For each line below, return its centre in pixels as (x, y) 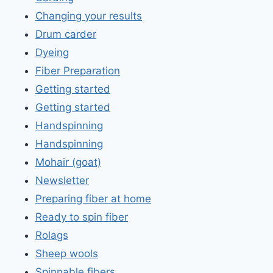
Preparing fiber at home (93, 199)
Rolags (52, 236)
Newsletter (62, 181)
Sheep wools (67, 254)
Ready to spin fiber (82, 217)
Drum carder (66, 34)
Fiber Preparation (78, 71)
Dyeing (52, 53)
